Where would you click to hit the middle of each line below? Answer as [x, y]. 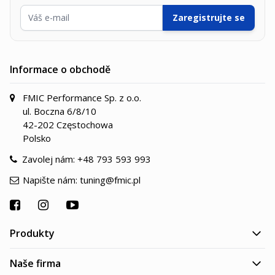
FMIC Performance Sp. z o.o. [82, 98]
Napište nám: [51, 180]
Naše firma [35, 263]
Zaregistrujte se [209, 17]
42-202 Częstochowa [68, 125]
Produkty [32, 233]
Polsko [37, 138]
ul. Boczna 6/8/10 [60, 111]
